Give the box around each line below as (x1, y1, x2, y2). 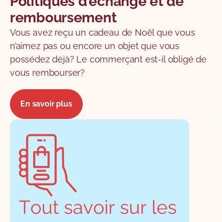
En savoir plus (20, 99, 72, 109)
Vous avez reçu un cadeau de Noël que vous (10, 27, 195, 38)
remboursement (10, 9, 117, 26)
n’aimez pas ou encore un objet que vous (10, 40, 179, 51)
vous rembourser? (10, 67, 85, 78)
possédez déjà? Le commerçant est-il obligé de (10, 54, 207, 64)
